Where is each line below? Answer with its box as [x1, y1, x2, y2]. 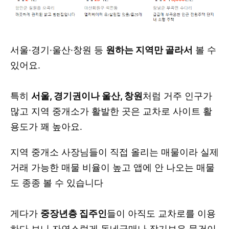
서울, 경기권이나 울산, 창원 [31, 90, 143, 101]
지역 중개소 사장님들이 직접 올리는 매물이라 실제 [10, 147, 219, 157]
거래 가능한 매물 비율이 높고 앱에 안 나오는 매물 [10, 162, 215, 173]
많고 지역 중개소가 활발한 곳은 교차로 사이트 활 [10, 106, 212, 117]
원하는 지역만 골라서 [106, 44, 193, 55]
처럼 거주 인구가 [143, 90, 212, 101]
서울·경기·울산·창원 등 [10, 44, 106, 55]
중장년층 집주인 [40, 208, 107, 219]
